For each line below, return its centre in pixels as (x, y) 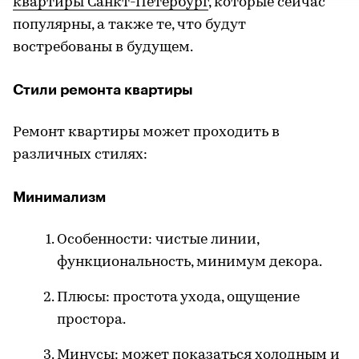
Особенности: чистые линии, (158, 240)
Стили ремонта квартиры (103, 90)
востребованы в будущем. (103, 48)
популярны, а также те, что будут (129, 26)
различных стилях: (80, 155)
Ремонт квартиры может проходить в (146, 133)
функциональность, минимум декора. (190, 263)
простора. (91, 321)
